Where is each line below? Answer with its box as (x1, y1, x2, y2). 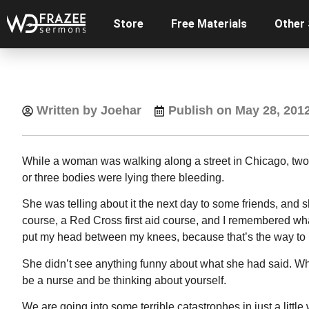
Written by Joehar (37, 103, 141, 117)
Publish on (168, 103, 232, 117)
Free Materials (171, 17, 248, 30)
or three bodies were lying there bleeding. (22, 172, 224, 183)
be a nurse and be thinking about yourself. (22, 274, 226, 286)
